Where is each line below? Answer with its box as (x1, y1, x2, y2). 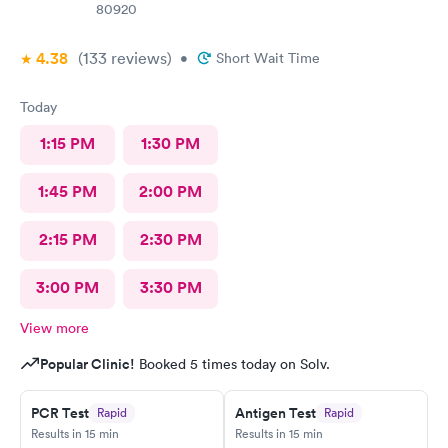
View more (20, 318, 89, 337)
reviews (107, 47, 167, 68)
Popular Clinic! (40, 353, 135, 374)
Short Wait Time (216, 48, 320, 67)
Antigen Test (235, 402, 316, 423)
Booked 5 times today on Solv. (135, 354, 330, 373)
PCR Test (31, 402, 89, 423)
